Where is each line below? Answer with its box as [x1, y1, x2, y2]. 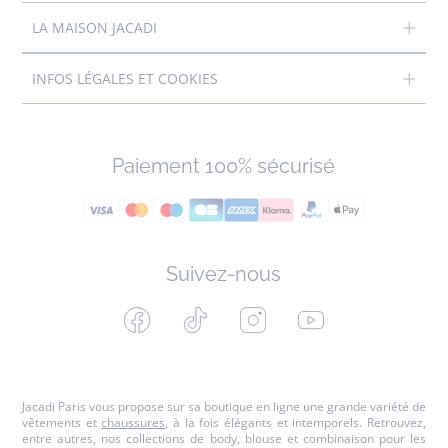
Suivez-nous [166, 262, 282, 286]
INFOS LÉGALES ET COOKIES [36, 69, 218, 88]
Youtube [323, 305, 388, 327]
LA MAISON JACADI [39, 18, 157, 37]
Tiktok [207, 305, 253, 327]
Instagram [265, 305, 343, 327]
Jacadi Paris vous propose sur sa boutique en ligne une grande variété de [22, 398, 426, 415]
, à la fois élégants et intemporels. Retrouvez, [165, 414, 427, 431]
